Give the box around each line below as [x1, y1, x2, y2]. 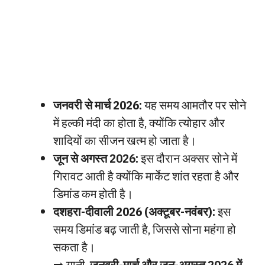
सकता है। [53, 239, 95, 255]
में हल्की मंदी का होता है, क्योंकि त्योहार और [53, 115, 225, 131]
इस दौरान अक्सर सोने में [138, 150, 237, 166]
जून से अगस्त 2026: [53, 150, 138, 166]
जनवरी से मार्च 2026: [53, 97, 142, 113]
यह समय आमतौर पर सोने [142, 97, 246, 113]
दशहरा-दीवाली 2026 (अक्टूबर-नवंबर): [53, 203, 215, 219]
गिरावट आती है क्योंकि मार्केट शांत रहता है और [53, 168, 239, 184]
